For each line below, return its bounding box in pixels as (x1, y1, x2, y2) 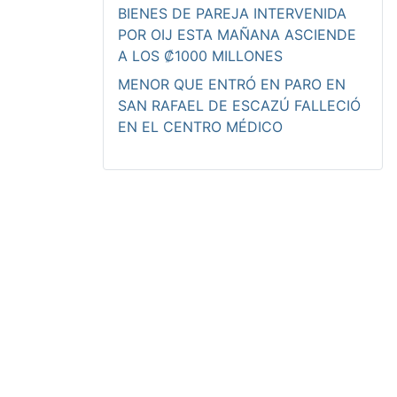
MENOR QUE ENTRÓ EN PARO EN (118, 74, 346, 93)
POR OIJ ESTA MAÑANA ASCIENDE (118, 25, 356, 43)
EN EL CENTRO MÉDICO (118, 117, 283, 136)
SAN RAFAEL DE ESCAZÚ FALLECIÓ (118, 96, 361, 114)
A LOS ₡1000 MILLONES (118, 46, 283, 65)
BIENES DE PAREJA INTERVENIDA (118, 4, 346, 22)
